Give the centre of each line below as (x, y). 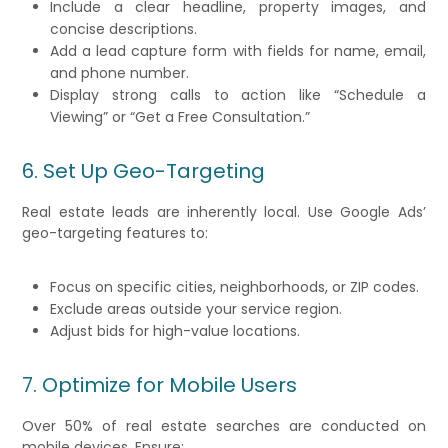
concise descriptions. (124, 29)
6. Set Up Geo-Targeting (144, 171)
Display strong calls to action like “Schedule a (238, 95)
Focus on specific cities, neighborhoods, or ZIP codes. (235, 287)
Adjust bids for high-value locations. (175, 331)
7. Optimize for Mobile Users (160, 385)
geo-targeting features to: (115, 233)
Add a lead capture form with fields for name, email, (238, 51)
